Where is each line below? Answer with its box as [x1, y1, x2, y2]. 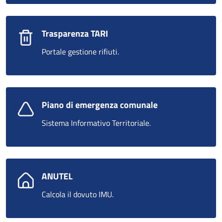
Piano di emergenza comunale [42, 98, 158, 111]
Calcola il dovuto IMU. [42, 188, 113, 200]
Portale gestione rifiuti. [42, 45, 119, 57]
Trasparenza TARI [42, 26, 108, 40]
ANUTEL [42, 169, 73, 183]
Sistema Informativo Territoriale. [42, 116, 151, 129]
